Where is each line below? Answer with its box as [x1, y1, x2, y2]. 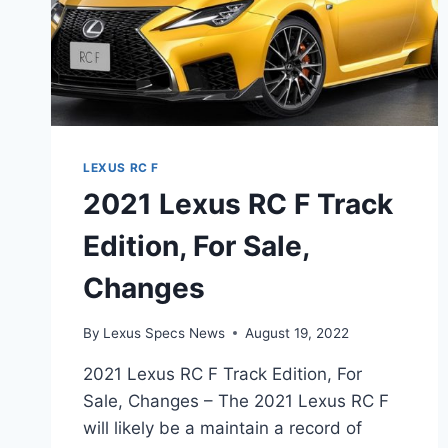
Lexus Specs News [103, 324, 226, 341]
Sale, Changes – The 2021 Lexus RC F [83, 390, 389, 411]
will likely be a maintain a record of [83, 417, 362, 438]
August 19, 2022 [245, 324, 350, 341]
